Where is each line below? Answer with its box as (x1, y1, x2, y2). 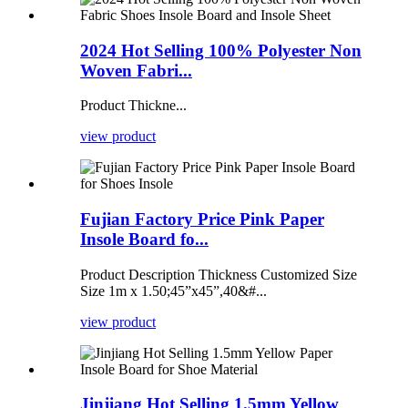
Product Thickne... (80, 97, 187, 114)
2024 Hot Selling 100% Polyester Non (80, 40, 362, 60)
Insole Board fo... (80, 229, 209, 250)
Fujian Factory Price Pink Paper (80, 209, 324, 229)
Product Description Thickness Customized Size (80, 266, 357, 282)
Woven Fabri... (80, 60, 192, 80)
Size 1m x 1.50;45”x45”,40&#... (80, 282, 267, 299)
